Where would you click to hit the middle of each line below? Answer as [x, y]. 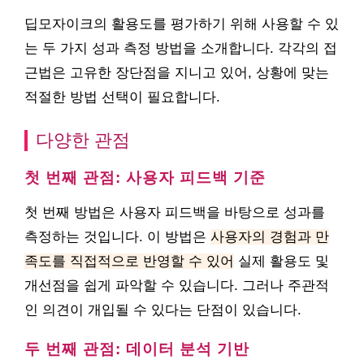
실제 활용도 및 [282, 261]
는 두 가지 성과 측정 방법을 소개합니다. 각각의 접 [181, 48]
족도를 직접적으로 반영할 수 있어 [129, 261]
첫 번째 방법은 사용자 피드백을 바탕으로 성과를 [175, 212]
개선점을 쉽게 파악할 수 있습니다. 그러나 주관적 [177, 286]
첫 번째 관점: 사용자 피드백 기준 [145, 178]
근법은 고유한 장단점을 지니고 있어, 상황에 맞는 [177, 73]
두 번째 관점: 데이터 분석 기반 [137, 349]
